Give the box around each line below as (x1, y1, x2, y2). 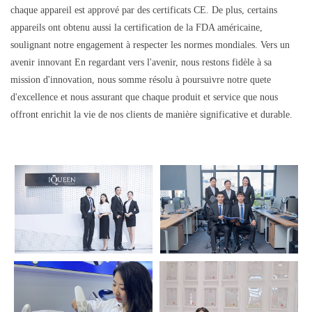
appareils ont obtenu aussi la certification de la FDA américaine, (10, 22, 263, 33)
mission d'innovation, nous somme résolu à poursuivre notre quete (10, 75, 271, 86)
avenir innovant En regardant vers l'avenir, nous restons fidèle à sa (10, 57, 272, 68)
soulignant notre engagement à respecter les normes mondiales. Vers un (10, 40, 290, 51)
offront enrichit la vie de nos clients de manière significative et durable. (10, 109, 292, 120)
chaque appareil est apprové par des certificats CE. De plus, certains (10, 5, 277, 16)
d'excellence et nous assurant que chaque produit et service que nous (10, 92, 278, 103)
